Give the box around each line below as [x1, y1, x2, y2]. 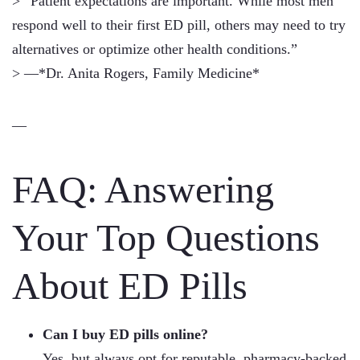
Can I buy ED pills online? [43, 326, 208, 342]
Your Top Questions [12, 216, 320, 259]
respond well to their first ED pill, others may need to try [12, 17, 346, 33]
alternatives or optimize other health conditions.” [12, 41, 297, 57]
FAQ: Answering [12, 168, 274, 211]
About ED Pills [12, 264, 247, 307]
